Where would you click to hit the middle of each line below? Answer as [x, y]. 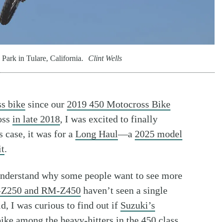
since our [46, 104]
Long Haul [97, 134]
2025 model [159, 134]
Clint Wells [105, 58]
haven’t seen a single [124, 191]
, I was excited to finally [109, 119]
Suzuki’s [138, 205]
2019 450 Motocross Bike [119, 104]
